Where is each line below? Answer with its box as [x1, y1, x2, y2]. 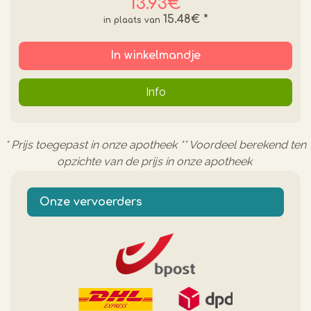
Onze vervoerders [40, 195, 142, 208]
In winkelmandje [110, 49, 201, 62]
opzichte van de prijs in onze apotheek [56, 154, 255, 168]
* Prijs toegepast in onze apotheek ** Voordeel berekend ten [5, 137, 306, 151]
